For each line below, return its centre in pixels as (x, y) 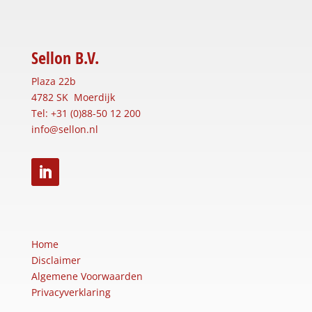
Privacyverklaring (71, 292)
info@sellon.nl (64, 130)
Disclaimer (56, 260)
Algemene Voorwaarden (87, 276)
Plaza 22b (53, 81)
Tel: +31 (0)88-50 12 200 (86, 114)
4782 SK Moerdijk (73, 97)
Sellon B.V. (65, 58)
